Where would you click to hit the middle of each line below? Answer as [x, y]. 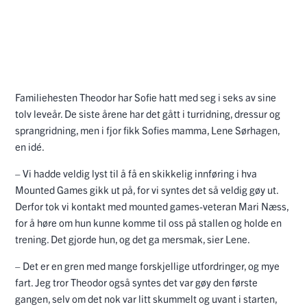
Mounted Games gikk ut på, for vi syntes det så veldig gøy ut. [147, 189]
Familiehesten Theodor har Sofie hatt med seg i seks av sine [146, 97]
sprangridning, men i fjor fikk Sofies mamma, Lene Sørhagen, [147, 130]
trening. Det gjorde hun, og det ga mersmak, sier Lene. [133, 238]
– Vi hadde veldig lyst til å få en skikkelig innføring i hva [136, 173]
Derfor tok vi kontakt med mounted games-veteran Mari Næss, [152, 206]
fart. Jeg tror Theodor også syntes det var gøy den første [136, 282]
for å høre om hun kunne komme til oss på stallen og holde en [148, 222]
